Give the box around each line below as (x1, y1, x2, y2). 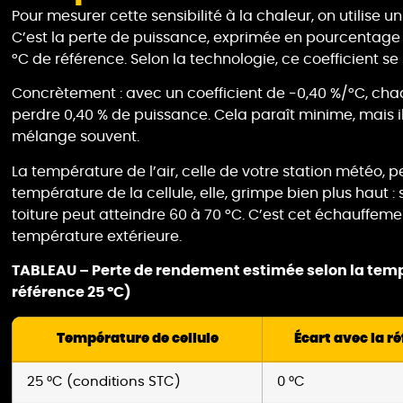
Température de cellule (56, 331, 219, 345)
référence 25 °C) (12, 285, 132, 300)
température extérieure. (12, 228, 183, 244)
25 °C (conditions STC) (27, 374, 182, 389)
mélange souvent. (12, 130, 140, 145)
